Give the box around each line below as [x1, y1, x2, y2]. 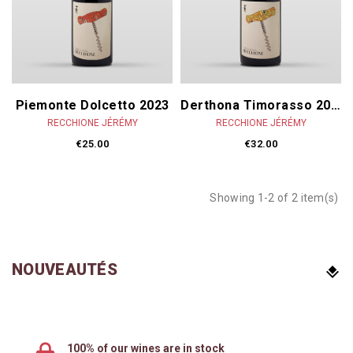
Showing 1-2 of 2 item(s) [210, 191, 339, 204]
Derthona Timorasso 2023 [330, 97, 340, 113]
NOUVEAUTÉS [12, 259, 117, 279]
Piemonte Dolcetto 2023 [15, 97, 169, 113]
